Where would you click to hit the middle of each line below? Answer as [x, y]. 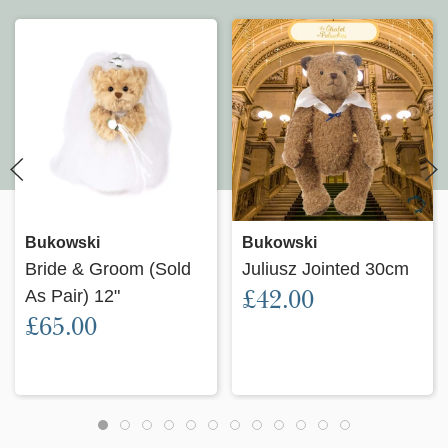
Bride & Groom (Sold [108, 268]
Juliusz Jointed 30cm [325, 268]
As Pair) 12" [72, 295]
